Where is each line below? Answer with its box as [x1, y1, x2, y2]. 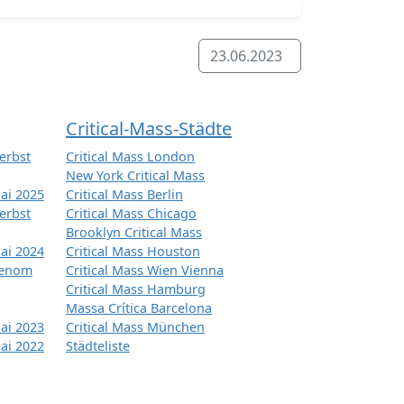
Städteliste [66, 337, 130, 355]
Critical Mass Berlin [66, 186, 183, 204]
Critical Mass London [66, 148, 195, 166]
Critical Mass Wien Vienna [66, 262, 224, 280]
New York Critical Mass [66, 167, 205, 185]
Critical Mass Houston [66, 243, 200, 261]
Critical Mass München [66, 318, 205, 336]
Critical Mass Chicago [66, 205, 197, 223]
